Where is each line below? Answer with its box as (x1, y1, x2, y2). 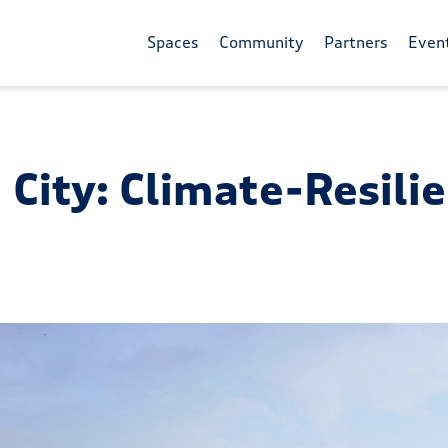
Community (219, 32, 305, 54)
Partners (324, 32, 389, 54)
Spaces (147, 32, 200, 54)
